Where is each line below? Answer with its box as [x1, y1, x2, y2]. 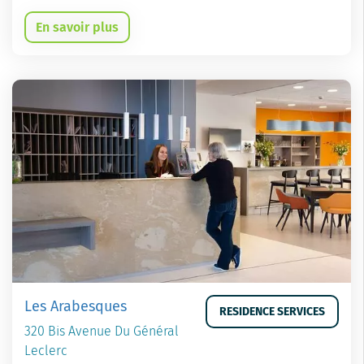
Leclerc [24, 343, 67, 359]
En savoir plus [36, 19, 119, 36]
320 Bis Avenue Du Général [24, 323, 179, 340]
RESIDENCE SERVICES [219, 305, 325, 319]
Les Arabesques [24, 297, 127, 316]
